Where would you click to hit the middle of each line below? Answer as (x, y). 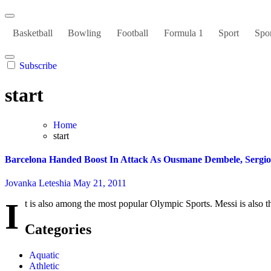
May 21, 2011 (100, 183)
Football (132, 33)
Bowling (85, 33)
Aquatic (44, 255)
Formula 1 (183, 33)
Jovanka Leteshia (39, 183)
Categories (58, 230)
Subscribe (38, 66)
